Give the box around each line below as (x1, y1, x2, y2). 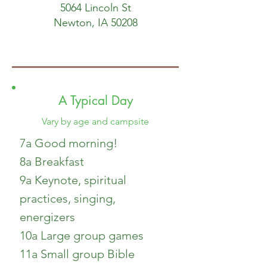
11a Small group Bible (20, 247, 135, 261)
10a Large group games (20, 228, 144, 243)
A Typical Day (58, 92, 133, 108)
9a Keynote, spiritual (20, 173, 126, 187)
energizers (20, 210, 75, 224)
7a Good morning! (20, 136, 117, 150)
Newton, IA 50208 (53, 16, 138, 29)
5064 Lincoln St (60, 1, 131, 14)
